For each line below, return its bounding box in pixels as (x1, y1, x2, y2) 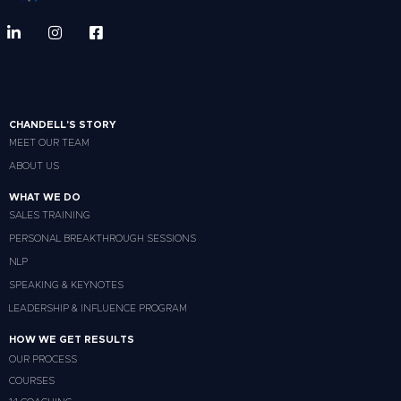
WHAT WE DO (9, 192, 81, 203)
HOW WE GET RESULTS (9, 335, 134, 346)
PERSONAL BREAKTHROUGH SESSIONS (9, 234, 196, 244)
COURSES (9, 376, 55, 387)
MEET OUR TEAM (9, 138, 90, 149)
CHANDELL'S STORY (9, 120, 116, 131)
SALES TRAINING (9, 210, 90, 221)
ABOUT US (9, 161, 59, 172)
